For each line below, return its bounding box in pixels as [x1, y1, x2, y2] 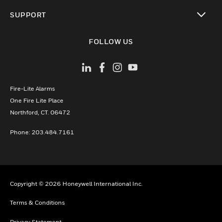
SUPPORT [10, 10, 46, 19]
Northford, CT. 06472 [10, 109, 70, 116]
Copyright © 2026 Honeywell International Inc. [10, 180, 143, 188]
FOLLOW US [89, 37, 133, 46]
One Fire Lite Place [10, 97, 63, 105]
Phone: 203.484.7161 [10, 128, 74, 136]
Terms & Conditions [10, 199, 65, 207]
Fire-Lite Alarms [10, 85, 55, 93]
